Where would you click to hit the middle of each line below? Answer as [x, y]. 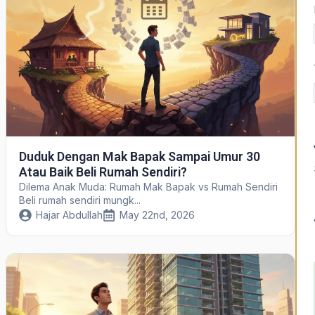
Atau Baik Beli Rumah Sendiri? [103, 172]
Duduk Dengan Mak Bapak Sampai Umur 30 [139, 157]
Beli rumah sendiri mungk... [79, 200]
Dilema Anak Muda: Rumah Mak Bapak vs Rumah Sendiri [148, 187]
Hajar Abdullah [69, 215]
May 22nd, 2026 [157, 215]
